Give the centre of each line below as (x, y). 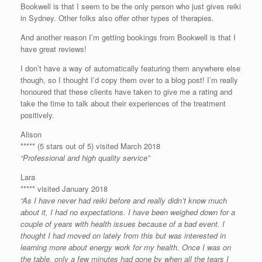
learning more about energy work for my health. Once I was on (126, 247)
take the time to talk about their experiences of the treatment (123, 103)
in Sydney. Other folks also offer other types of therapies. (117, 18)
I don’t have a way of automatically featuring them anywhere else (130, 68)
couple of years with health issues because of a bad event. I (123, 223)
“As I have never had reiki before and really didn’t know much (124, 200)
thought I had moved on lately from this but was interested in (123, 235)
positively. (37, 115)
